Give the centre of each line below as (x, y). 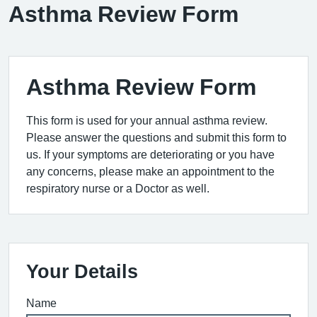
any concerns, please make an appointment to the (150, 171)
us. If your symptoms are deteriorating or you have (150, 154)
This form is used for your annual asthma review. (147, 120)
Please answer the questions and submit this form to (156, 137)
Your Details (82, 271)
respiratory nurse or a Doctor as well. (118, 188)
